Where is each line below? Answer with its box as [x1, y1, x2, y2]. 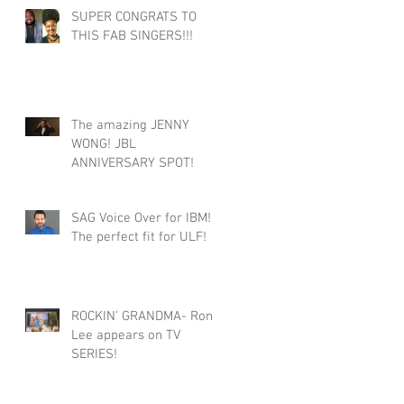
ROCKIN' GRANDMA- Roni [71, 308, 190, 325]
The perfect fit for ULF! [71, 228, 207, 245]
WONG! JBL [71, 135, 115, 152]
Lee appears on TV [71, 326, 180, 344]
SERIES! [71, 345, 117, 363]
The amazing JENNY [71, 116, 189, 133]
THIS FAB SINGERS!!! [71, 27, 193, 44]
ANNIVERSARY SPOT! [71, 154, 194, 171]
